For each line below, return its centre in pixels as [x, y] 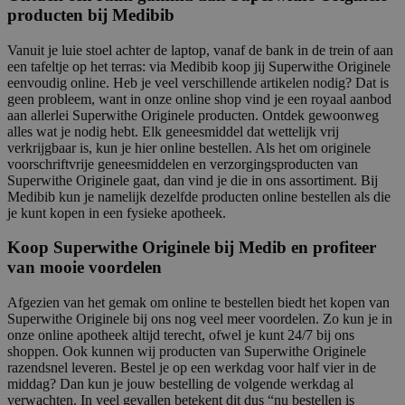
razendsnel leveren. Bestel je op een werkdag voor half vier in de [192, 367]
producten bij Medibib [91, 14]
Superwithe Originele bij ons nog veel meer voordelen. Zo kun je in [200, 318]
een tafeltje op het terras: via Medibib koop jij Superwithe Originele [199, 66]
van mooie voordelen [85, 268]
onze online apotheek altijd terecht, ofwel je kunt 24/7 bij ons [181, 334]
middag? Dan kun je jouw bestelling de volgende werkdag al [180, 383]
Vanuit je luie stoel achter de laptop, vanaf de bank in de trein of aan [200, 50]
